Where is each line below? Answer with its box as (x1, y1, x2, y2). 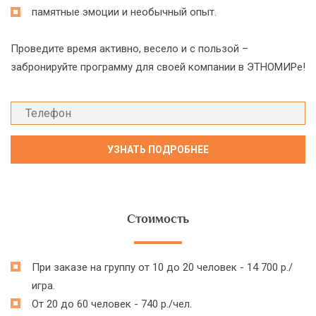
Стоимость (127, 212, 189, 226)
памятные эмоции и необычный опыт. (32, 6, 217, 18)
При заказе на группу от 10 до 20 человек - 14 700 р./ (32, 261, 293, 274)
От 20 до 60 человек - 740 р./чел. (32, 298, 192, 310)
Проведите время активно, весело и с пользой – (11, 42, 248, 55)
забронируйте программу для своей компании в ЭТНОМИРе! (11, 61, 305, 73)
